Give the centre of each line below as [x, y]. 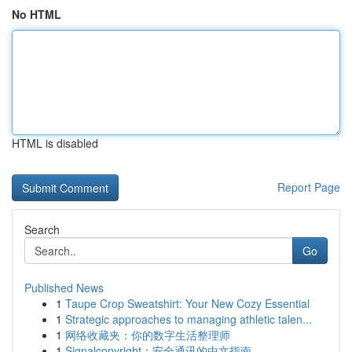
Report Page [309, 187]
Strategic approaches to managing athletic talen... [189, 319]
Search [42, 229]
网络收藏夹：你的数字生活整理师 [148, 335]
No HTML [37, 14]
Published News [64, 288]
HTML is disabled [55, 143]
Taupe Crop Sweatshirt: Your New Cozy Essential [187, 303]
